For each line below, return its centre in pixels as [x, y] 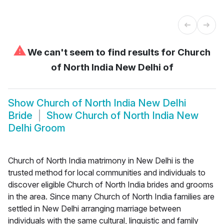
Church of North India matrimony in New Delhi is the [101, 160]
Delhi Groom [37, 128]
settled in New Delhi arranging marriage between [94, 208]
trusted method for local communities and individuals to [107, 172]
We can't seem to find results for [101, 52]
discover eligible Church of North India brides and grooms [111, 184]
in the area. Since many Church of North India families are [111, 196]
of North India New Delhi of [112, 67]
